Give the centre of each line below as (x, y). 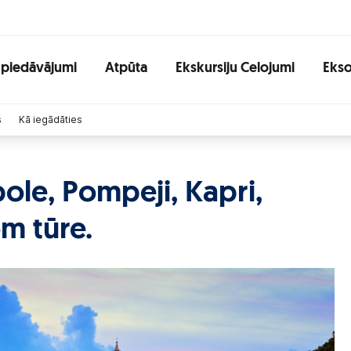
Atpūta (126, 68)
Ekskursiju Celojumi (235, 68)
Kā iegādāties (51, 119)
